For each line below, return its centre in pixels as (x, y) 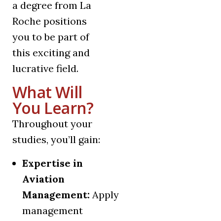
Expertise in (53, 163)
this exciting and (51, 53)
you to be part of (51, 37)
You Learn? (53, 108)
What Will (47, 92)
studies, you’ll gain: (56, 140)
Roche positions (50, 21)
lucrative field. (45, 69)
